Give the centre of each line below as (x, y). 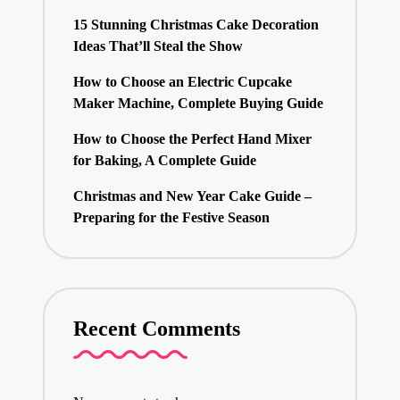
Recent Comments (156, 329)
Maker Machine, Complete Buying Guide (198, 104)
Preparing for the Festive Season (171, 218)
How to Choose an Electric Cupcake (182, 82)
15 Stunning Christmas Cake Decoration (196, 25)
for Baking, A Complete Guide (164, 161)
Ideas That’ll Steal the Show (158, 46)
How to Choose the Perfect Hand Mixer (192, 139)
